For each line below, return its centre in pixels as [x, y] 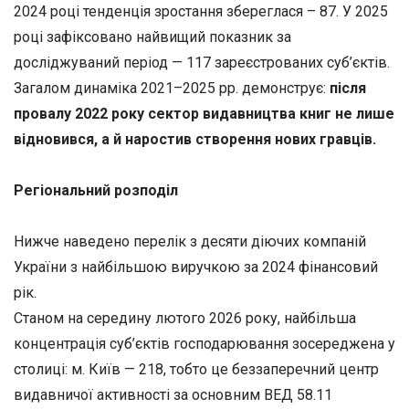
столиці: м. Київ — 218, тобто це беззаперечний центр [196, 369]
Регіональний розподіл [96, 190]
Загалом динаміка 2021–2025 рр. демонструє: [172, 89]
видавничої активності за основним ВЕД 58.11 [173, 394]
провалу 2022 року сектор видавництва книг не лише [204, 114]
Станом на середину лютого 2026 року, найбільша [185, 318]
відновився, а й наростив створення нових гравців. [195, 140]
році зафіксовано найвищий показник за [152, 37]
